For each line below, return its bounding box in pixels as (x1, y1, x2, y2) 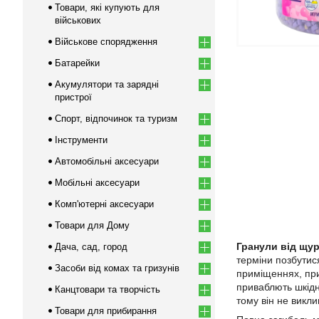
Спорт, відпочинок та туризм (55, 113, 177, 124)
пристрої (55, 92, 92, 103)
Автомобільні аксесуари (55, 156, 159, 167)
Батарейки (55, 58, 100, 68)
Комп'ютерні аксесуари (55, 199, 154, 209)
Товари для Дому (55, 220, 130, 231)
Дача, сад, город (55, 241, 127, 252)
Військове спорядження (55, 36, 157, 47)
